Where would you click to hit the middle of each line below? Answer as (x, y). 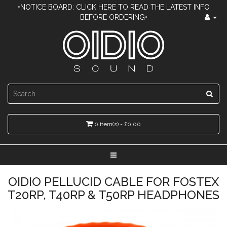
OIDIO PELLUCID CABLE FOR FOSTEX (113, 182)
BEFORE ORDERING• (113, 17)
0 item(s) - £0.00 (118, 124)
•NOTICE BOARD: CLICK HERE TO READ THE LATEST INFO (113, 7)
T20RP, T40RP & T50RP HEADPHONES (113, 195)
